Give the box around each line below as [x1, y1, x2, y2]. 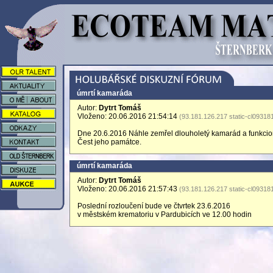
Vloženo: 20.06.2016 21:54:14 [77, 112, 179, 121]
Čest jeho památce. [77, 138, 141, 146]
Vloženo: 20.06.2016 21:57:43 [77, 185, 179, 193]
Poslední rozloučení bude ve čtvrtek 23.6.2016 [77, 202, 230, 210]
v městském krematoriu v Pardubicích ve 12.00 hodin [77, 210, 252, 219]
